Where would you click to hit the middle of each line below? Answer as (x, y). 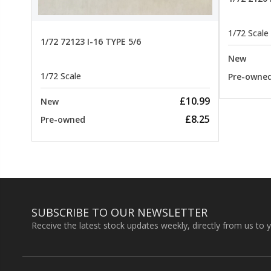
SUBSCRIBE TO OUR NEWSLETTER (119, 213)
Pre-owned (63, 120)
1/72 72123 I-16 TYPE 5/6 (91, 41)
